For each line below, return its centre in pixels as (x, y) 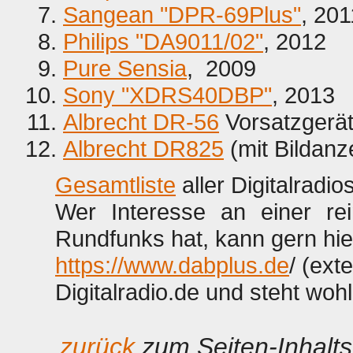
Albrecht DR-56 (141, 122)
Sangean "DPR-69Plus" (182, 15)
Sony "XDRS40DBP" (167, 95)
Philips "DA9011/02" (163, 41)
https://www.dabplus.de (172, 265)
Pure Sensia (125, 68)
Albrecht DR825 (143, 149)
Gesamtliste (115, 185)
